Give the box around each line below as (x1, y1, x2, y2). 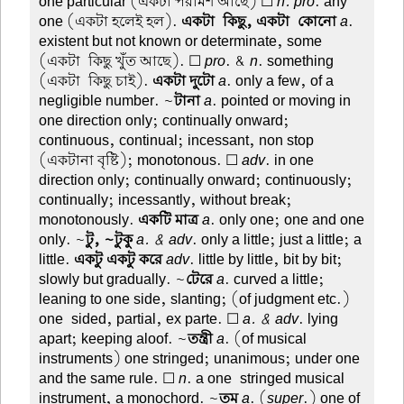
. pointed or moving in (212, 90, 352, 111)
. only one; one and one (210, 209, 365, 230)
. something (258, 50, 335, 71)
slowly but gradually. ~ (39, 269, 187, 289)
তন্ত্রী (188, 328, 214, 349)
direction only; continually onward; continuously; (39, 170, 353, 190)
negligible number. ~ (39, 90, 175, 111)
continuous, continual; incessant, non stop (39, 130, 315, 151)
